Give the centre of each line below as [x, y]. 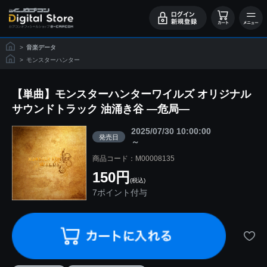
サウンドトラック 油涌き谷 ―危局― [101, 109]
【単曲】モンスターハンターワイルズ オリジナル [131, 94]
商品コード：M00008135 [133, 159]
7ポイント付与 [120, 193]
